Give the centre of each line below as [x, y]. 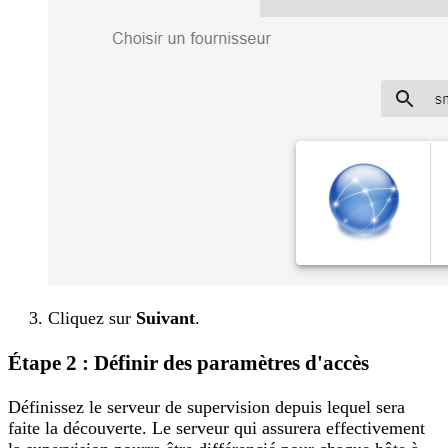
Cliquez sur [92, 318]
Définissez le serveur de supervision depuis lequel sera [206, 406]
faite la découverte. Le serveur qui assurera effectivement [216, 427]
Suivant [165, 318]
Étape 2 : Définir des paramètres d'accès [188, 362]
